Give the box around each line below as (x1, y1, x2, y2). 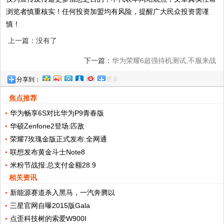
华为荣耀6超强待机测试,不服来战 (112, 56, 216, 65)
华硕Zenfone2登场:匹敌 (9, 122, 84, 130)
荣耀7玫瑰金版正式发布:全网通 (9, 135, 107, 143)
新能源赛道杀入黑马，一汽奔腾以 (9, 188, 115, 197)
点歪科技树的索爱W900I (9, 214, 86, 223)
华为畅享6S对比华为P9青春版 (9, 109, 104, 117)
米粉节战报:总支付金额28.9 (9, 161, 96, 169)
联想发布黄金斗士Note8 (9, 148, 85, 156)
